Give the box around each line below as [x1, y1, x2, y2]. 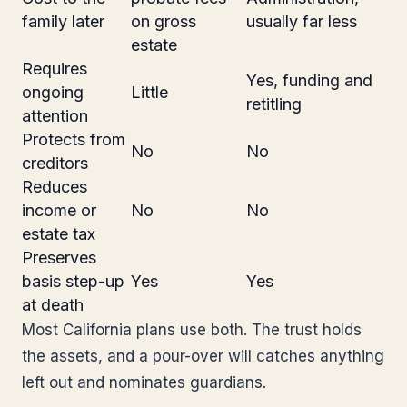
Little [131, 83, 168, 102]
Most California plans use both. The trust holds [22, 321, 362, 339]
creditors [22, 154, 88, 173]
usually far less [246, 12, 357, 31]
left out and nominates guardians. [22, 373, 266, 392]
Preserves [22, 248, 96, 267]
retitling [246, 94, 302, 114]
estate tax [22, 224, 95, 243]
